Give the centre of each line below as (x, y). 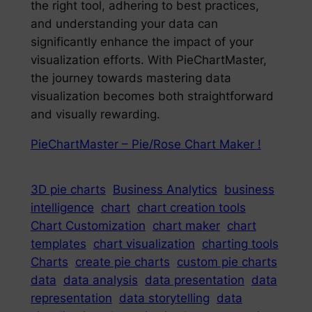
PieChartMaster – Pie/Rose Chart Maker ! (146, 144)
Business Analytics (165, 189)
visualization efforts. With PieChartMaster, (148, 60)
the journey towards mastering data (131, 78)
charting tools (240, 243)
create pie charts (122, 262)
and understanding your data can (124, 23)
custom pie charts (227, 262)
